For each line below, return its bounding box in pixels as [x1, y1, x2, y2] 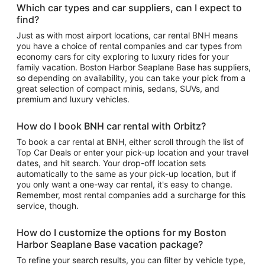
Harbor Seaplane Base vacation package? [17, 238, 203, 250]
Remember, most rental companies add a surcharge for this [17, 190, 245, 200]
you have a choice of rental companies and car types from [17, 41, 242, 51]
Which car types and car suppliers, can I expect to [17, 2, 242, 14]
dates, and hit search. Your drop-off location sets [17, 158, 206, 168]
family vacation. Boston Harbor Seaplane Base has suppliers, [17, 62, 214, 72]
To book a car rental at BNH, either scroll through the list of [17, 137, 244, 147]
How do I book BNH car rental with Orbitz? [17, 120, 206, 132]
